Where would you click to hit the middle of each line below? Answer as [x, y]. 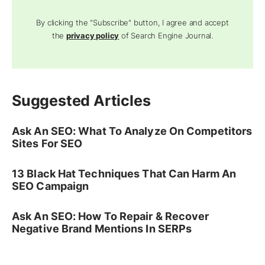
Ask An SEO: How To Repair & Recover [111, 216]
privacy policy [93, 36]
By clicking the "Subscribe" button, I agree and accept [132, 23]
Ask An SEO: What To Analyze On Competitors [132, 131]
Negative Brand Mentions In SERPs [102, 229]
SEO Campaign [51, 186]
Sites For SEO [47, 144]
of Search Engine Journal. [166, 36]
